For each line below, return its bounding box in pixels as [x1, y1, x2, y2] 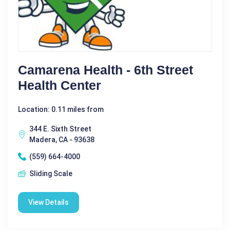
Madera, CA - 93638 [29, 135, 94, 144]
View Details [28, 198, 69, 206]
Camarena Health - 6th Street [18, 62, 193, 77]
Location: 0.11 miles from [18, 105, 104, 113]
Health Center [18, 78, 101, 92]
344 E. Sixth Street [29, 124, 91, 133]
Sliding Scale [29, 169, 72, 178]
